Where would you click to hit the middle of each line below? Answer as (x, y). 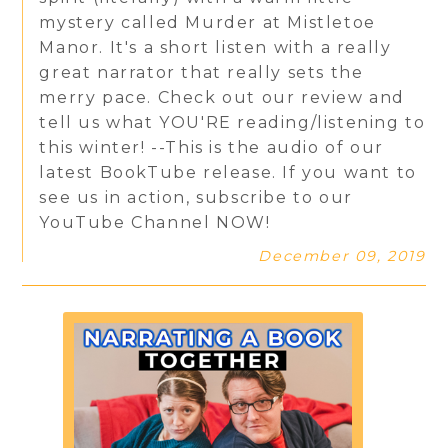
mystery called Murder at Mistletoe (207, 23)
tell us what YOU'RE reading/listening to (232, 123)
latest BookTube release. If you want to (228, 173)
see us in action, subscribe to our (196, 198)
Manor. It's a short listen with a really (215, 48)
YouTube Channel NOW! (155, 223)
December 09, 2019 (342, 255)
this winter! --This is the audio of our (211, 148)
